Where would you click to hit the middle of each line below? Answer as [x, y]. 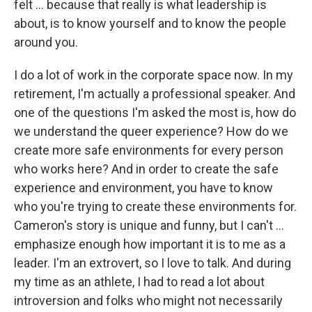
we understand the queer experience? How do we [151, 132]
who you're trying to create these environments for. [155, 207]
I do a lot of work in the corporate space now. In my [154, 75]
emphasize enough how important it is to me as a [150, 244]
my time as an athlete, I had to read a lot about [139, 282]
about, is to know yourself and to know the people [150, 24]
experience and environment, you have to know [143, 188]
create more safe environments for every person [149, 150]
